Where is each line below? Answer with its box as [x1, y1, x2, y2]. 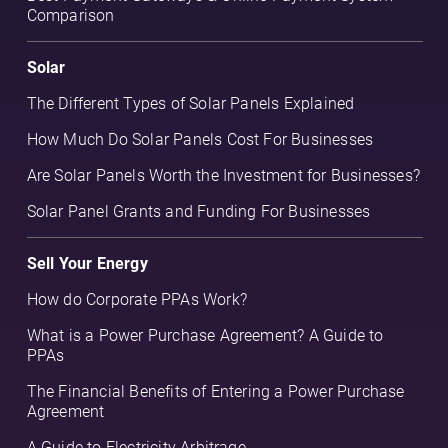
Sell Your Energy [26, 254, 148, 274]
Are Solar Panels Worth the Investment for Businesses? [26, 166, 420, 186]
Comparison [26, 6, 115, 26]
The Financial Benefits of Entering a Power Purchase [26, 382, 405, 402]
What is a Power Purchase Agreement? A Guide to [26, 326, 384, 346]
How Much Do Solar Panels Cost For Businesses [26, 130, 374, 150]
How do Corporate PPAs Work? [26, 290, 247, 310]
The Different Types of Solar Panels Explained [26, 94, 355, 114]
